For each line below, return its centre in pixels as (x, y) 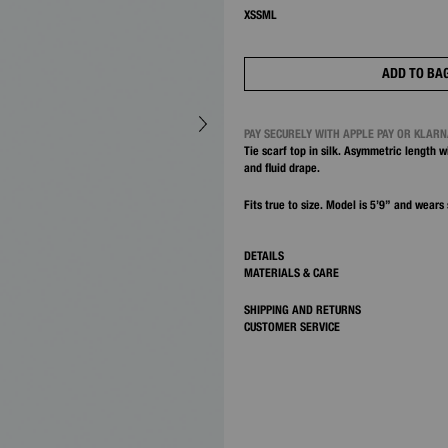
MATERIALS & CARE (291, 272)
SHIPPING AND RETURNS (302, 309)
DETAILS (264, 255)
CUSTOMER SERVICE (292, 326)
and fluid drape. (282, 167)
